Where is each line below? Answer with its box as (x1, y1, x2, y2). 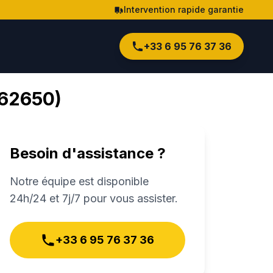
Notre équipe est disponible (10, 175, 149, 188)
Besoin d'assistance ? (10, 144, 166, 162)
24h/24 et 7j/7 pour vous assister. (10, 192, 178, 205)
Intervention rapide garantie (124, 4, 244, 15)
